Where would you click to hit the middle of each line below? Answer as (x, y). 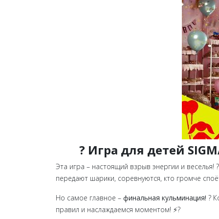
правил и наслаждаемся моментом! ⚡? (118, 209)
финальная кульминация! (165, 198)
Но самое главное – (89, 198)
